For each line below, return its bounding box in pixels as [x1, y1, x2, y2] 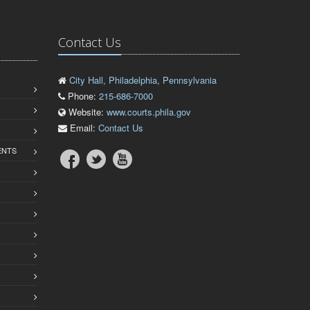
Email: [66, 121, 98, 135]
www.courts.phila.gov [106, 105, 191, 119]
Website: [65, 105, 107, 119]
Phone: [64, 89, 99, 103]
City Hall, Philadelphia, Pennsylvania [69, 73, 217, 87]
